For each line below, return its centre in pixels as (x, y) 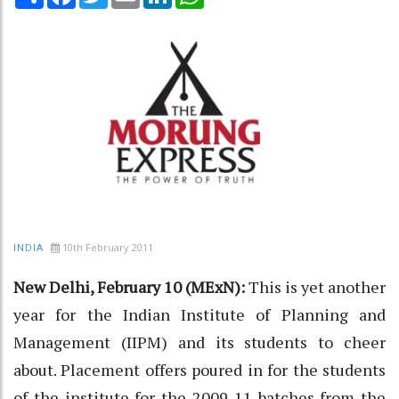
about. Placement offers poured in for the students (199, 369)
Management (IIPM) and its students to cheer (199, 342)
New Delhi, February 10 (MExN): (131, 286)
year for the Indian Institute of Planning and (199, 314)
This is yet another (317, 286)
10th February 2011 (108, 247)
